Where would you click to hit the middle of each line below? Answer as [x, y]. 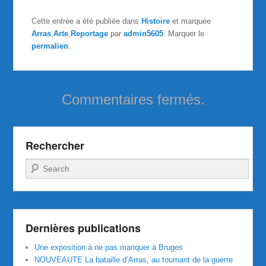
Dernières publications [83, 228]
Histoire [156, 21]
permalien [50, 46]
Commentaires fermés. [133, 99]
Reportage [90, 33]
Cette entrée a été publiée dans [87, 21]
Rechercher [55, 145]
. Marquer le [184, 33]
